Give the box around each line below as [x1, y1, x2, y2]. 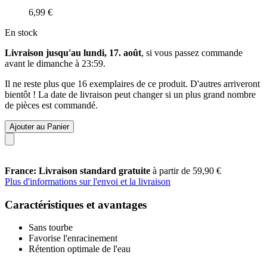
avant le [5, 58, 36, 69]
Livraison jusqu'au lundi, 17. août [5, 47, 141, 58]
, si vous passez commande [141, 47, 243, 58]
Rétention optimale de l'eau [29, 244, 131, 254]
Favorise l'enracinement [29, 233, 117, 244]
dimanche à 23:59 [36, 58, 103, 69]
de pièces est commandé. [5, 100, 98, 110]
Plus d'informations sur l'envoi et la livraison [5, 176, 170, 187]
